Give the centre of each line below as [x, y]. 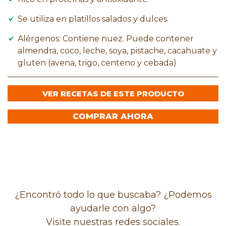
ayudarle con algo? [113, 208]
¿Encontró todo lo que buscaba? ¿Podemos [113, 194]
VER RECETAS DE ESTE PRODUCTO [113, 93]
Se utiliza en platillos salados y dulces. [93, 19]
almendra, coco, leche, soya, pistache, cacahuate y [117, 50]
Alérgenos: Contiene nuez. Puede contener [106, 38]
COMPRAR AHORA [113, 116]
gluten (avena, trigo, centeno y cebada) [97, 63]
